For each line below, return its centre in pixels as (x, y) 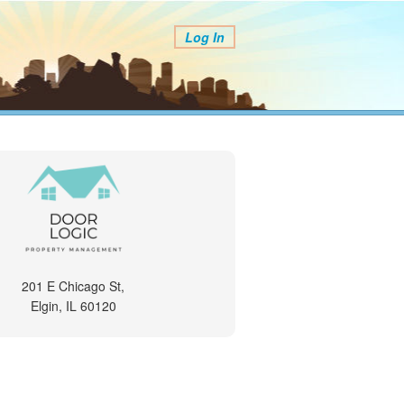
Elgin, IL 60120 (73, 306)
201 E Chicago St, (73, 286)
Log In (205, 37)
